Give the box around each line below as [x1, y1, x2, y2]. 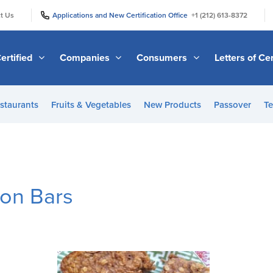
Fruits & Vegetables [51, 99, 131, 110]
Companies [59, 51, 112, 64]
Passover [213, 99, 251, 110]
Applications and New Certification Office [52, 10, 191, 19]
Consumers [136, 51, 190, 64]
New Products [143, 99, 201, 110]
